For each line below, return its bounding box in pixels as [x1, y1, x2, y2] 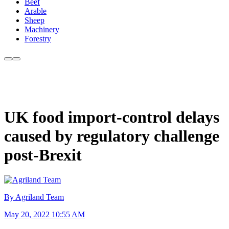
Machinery [25, 25, 59, 34]
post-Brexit [4, 145, 82, 164]
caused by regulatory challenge [4, 126, 219, 145]
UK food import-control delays [4, 107, 219, 126]
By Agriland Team [4, 193, 64, 202]
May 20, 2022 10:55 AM [4, 210, 85, 219]
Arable [25, 7, 47, 16]
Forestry [25, 34, 51, 43]
